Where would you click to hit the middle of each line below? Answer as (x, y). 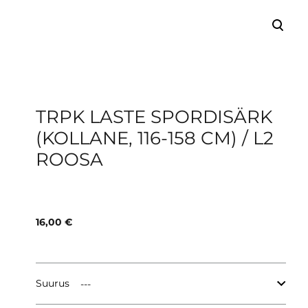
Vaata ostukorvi (187, 57)
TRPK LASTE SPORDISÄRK (154, 117)
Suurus (53, 283)
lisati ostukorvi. (91, 58)
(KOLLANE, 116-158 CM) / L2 (155, 138)
